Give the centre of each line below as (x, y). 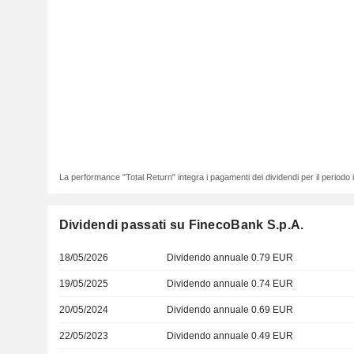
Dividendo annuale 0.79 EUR (230, 258)
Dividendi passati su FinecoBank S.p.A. (181, 225)
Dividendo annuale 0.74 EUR (230, 284)
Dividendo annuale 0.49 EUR (230, 336)
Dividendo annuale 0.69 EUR (230, 310)
